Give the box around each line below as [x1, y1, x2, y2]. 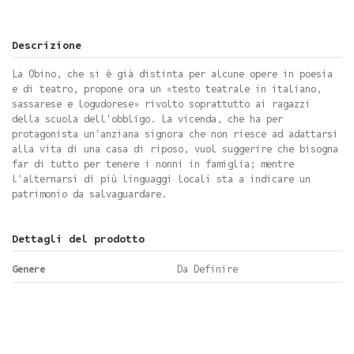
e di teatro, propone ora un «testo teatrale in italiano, [12, 82, 322, 96]
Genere [12, 262, 45, 277]
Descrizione [12, 38, 81, 53]
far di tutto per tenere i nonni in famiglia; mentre [12, 157, 294, 171]
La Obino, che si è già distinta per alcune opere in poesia [12, 67, 333, 81]
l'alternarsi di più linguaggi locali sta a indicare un [12, 172, 311, 186]
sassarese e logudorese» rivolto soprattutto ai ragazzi [12, 97, 311, 111]
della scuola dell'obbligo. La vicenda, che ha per [12, 112, 283, 126]
